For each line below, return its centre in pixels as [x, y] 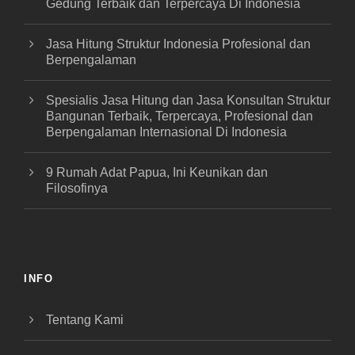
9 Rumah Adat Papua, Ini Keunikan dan [157, 172]
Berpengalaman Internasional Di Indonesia [166, 132]
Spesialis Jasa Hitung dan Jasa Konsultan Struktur [188, 100]
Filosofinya [77, 188]
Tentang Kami [85, 320]
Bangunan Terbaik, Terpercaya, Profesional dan [179, 116]
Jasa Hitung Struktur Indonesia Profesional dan [178, 44]
